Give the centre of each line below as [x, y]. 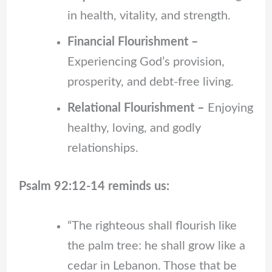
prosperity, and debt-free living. [150, 82]
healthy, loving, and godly [134, 128]
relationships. [103, 148]
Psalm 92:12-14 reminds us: [94, 186]
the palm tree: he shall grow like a [156, 246]
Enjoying [229, 108]
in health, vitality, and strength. [149, 15]
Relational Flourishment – [136, 108]
